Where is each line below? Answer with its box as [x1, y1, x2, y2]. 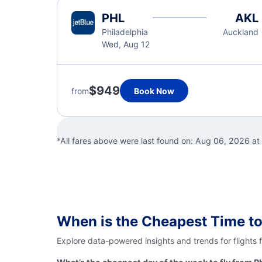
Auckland [222, 27, 258, 37]
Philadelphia [102, 27, 148, 37]
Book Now [134, 85, 174, 96]
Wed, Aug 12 [102, 39, 150, 49]
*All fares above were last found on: [57, 136, 195, 146]
